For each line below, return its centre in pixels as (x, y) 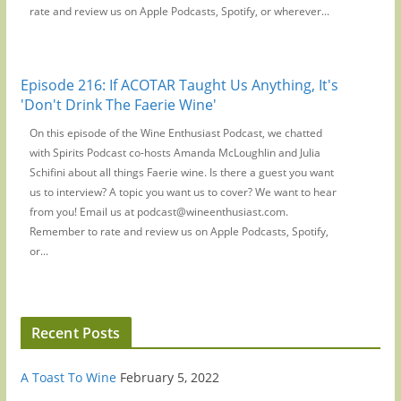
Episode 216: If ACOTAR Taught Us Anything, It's (179, 85)
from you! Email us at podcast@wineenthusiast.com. (158, 211)
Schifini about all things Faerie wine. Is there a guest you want (181, 172)
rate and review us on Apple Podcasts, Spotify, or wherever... (179, 11)
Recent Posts (76, 333)
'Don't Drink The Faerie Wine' (118, 104)
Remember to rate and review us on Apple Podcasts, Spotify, (179, 231)
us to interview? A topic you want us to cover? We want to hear (183, 192)
